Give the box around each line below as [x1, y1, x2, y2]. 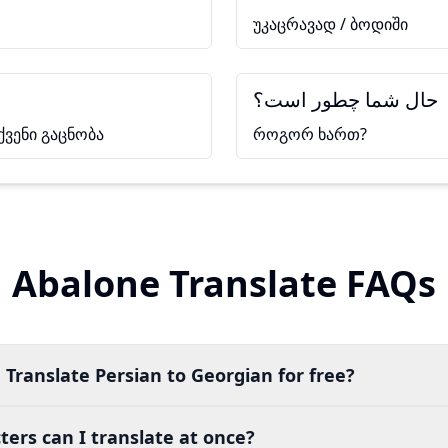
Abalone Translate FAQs [12, 259, 436, 308]
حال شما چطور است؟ [253, 86, 438, 113]
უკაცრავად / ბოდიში [253, 13, 408, 35]
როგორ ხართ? [253, 123, 367, 145]
